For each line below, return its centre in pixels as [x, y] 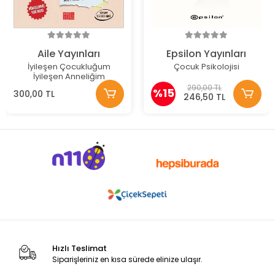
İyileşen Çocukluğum [69, 67]
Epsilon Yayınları [206, 54]
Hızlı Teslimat [79, 248]
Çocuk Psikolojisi [206, 67]
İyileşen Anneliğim [69, 77]
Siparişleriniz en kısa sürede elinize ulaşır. [127, 259]
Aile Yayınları [69, 54]
